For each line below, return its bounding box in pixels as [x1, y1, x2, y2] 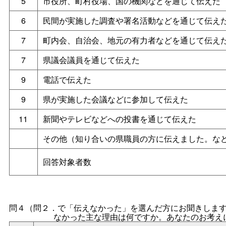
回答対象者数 [42, 155, 91, 167]
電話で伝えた [42, 73, 91, 85]
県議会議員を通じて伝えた [42, 53, 140, 66]
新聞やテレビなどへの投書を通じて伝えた [42, 112, 196, 125]
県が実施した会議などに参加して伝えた [42, 93, 188, 105]
